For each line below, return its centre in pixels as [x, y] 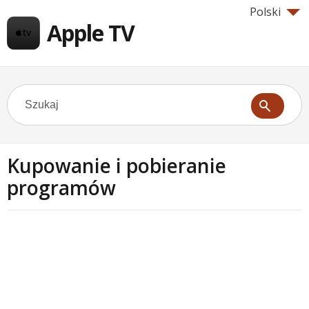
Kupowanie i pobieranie [117, 166]
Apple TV [91, 33]
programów [61, 188]
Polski [265, 12]
